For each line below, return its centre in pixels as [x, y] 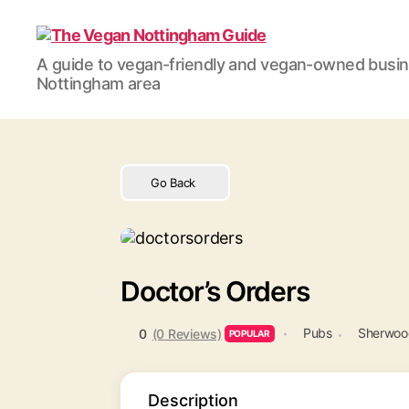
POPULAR [249, 333]
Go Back [173, 182]
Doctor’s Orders [215, 291]
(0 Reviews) [187, 333]
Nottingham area [99, 84]
